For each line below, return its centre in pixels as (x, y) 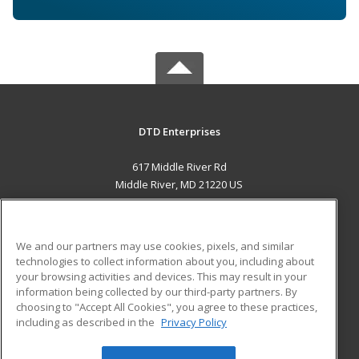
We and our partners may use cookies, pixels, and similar (155, 246)
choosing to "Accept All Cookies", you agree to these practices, (167, 307)
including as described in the (87, 322)
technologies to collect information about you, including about (165, 261)
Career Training (91, 237)
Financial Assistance (102, 312)
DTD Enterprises (179, 131)
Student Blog (212, 294)
